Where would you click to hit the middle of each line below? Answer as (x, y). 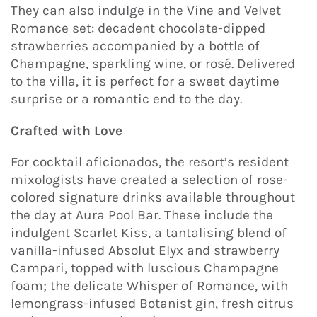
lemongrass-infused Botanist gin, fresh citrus (152, 304)
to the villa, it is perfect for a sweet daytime (145, 82)
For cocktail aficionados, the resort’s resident (150, 162)
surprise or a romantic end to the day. (126, 99)
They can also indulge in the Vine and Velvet (146, 11)
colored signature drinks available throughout (153, 198)
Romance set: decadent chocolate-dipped (138, 29)
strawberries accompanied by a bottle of (135, 46)
